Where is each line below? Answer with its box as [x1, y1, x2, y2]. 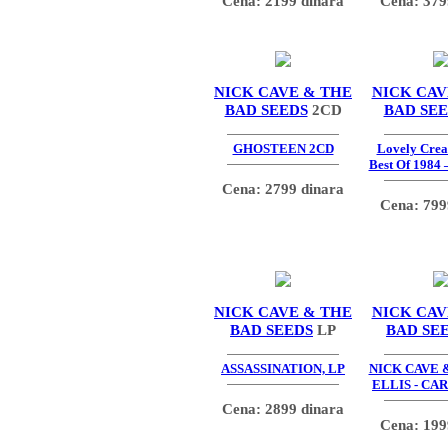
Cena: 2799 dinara [222, 179, 344, 197]
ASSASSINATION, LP [221, 361, 345, 377]
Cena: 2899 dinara [222, 399, 344, 417]
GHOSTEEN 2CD [232, 141, 334, 157]
